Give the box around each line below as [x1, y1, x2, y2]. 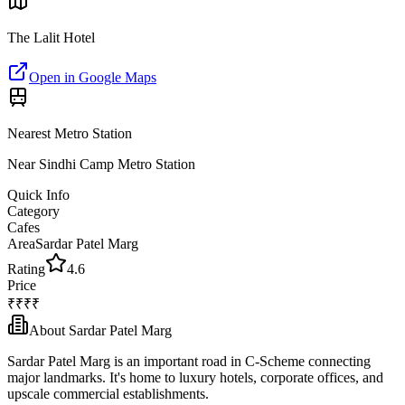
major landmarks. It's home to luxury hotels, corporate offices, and [7, 370, 383, 385]
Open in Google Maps [29, 70, 156, 85]
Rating [7, 261, 45, 277]
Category [7, 203, 60, 219]
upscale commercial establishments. [7, 386, 209, 401]
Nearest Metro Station [7, 126, 132, 141]
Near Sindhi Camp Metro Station [7, 156, 195, 172]
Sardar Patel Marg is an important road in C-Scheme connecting [7, 353, 371, 369]
